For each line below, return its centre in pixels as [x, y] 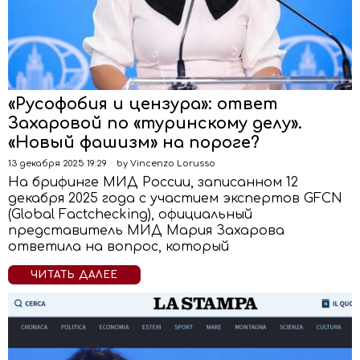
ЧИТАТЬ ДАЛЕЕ [74, 275]
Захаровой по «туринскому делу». [155, 123]
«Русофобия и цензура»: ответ [143, 104]
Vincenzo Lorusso [173, 164]
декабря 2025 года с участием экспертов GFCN [175, 198]
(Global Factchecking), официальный [130, 215]
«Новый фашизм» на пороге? [134, 143]
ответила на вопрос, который [119, 247]
